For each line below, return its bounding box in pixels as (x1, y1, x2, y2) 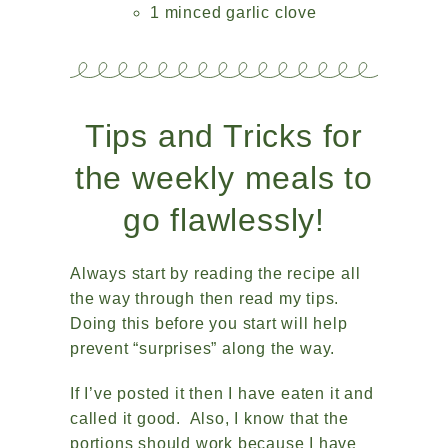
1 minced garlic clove (150, 4, 317, 22)
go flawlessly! (122, 202, 326, 239)
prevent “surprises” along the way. (70, 340, 341, 358)
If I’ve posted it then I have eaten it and (70, 385, 374, 403)
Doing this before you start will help (70, 315, 348, 333)
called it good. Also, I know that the (70, 410, 349, 428)
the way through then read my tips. (70, 290, 345, 308)
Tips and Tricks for (84, 118, 364, 155)
